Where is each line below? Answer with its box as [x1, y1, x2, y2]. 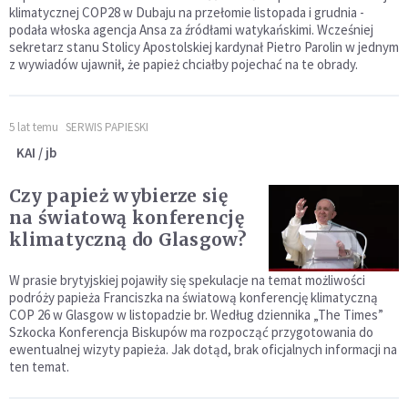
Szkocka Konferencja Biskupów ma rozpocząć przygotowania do [9, 323, 373, 342]
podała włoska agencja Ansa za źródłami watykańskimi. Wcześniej [9, 21, 373, 39]
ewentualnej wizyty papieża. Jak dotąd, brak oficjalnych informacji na [9, 341, 397, 359]
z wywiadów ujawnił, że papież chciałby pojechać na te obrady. [9, 56, 358, 74]
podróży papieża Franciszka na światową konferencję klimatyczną [9, 289, 378, 307]
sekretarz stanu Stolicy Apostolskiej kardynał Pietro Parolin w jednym [9, 38, 399, 56]
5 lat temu [9, 119, 58, 136]
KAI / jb [16, 144, 56, 162]
